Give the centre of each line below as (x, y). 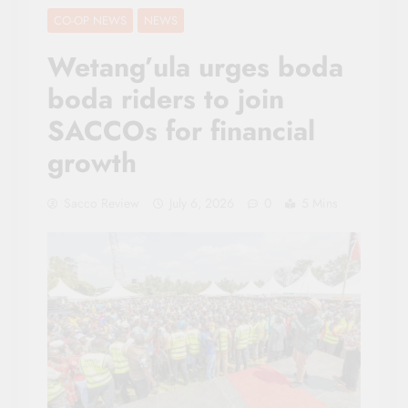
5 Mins (320, 203)
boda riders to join (166, 98)
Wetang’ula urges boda (195, 66)
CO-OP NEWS (90, 20)
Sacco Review (102, 203)
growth (92, 162)
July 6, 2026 (202, 203)
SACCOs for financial (181, 130)
